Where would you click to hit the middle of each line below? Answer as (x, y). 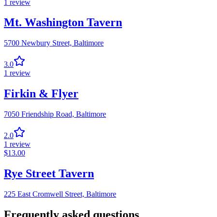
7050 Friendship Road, (39, 114)
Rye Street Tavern (49, 174)
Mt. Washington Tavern (63, 23)
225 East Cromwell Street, (44, 194)
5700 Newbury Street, (38, 43)
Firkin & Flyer (41, 94)
